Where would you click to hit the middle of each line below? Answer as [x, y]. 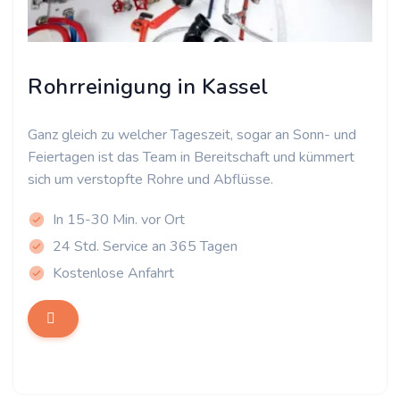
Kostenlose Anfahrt [113, 273]
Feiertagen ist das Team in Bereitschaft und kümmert [191, 157]
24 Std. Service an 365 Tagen [145, 246]
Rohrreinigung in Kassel [148, 87]
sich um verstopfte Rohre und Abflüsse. [150, 179]
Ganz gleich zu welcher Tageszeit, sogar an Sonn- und [192, 135]
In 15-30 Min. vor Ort [119, 220]
